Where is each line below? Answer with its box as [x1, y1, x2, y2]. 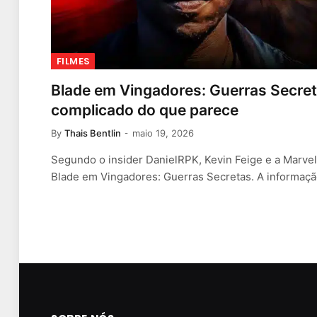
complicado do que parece [51, 101, 238, 120]
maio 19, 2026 [132, 127, 194, 139]
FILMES [57, 54, 90, 69]
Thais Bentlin [64, 127, 121, 139]
